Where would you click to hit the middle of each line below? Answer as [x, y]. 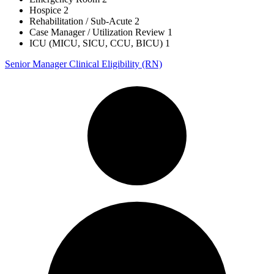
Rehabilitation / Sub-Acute [81, 21]
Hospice [45, 10]
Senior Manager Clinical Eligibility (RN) [83, 64]
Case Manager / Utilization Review [97, 32]
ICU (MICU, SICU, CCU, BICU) [96, 43]
